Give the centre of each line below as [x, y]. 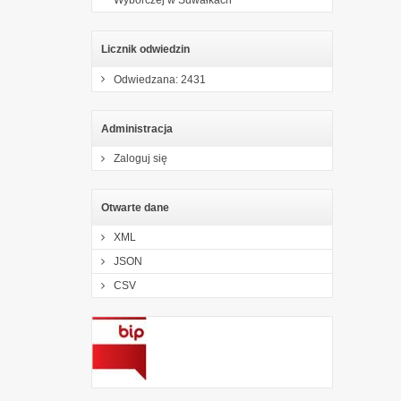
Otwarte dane [135, 207]
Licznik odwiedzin [145, 49]
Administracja [137, 128]
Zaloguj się [141, 158]
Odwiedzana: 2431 [160, 79]
